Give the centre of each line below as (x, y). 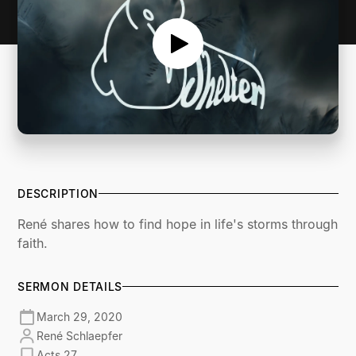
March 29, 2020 (80, 317)
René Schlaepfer (80, 336)
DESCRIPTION (58, 193)
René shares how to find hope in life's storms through (178, 224)
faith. (33, 243)
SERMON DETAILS (70, 286)
